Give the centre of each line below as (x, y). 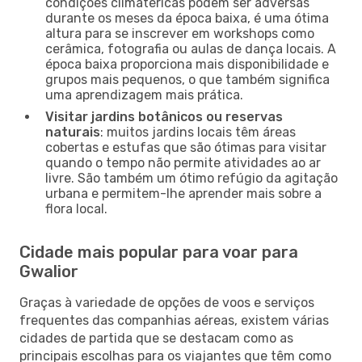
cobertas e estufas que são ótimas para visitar (186, 147)
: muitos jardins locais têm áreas (198, 132)
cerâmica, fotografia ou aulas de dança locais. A (191, 48)
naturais (73, 132)
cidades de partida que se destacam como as (156, 338)
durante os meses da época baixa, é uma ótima (187, 18)
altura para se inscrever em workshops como (180, 33)
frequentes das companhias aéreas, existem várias (174, 320)
